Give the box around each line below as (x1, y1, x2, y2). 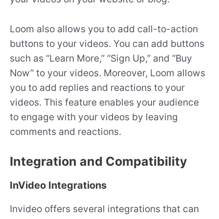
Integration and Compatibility (10, 154, 187, 169)
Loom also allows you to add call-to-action (10, 22, 198, 35)
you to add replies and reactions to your (10, 81, 185, 93)
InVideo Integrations (10, 179, 107, 192)
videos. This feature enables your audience (10, 96, 199, 108)
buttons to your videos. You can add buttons (10, 37, 204, 49)
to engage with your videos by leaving (10, 110, 178, 123)
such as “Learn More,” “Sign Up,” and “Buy (10, 52, 192, 64)
